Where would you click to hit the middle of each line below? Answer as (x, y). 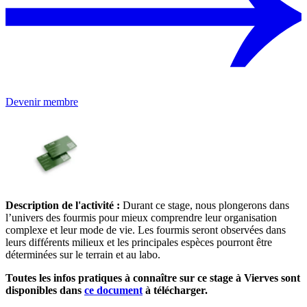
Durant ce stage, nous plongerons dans (206, 206)
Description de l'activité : (64, 206)
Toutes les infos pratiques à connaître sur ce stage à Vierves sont (153, 278)
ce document (113, 291)
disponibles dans (45, 291)
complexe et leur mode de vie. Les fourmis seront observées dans (146, 230)
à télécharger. (175, 291)
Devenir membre (42, 102)
